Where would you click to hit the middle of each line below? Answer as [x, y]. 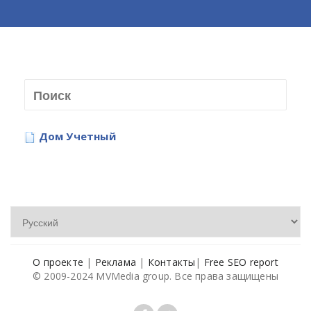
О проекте [58, 262]
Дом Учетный [77, 136]
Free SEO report [241, 262]
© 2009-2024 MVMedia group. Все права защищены [155, 276]
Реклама [116, 262]
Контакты [171, 262]
